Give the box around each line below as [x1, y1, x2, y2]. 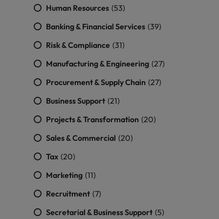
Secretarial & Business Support [46, 207, 154, 217]
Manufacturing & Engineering [46, 59, 151, 68]
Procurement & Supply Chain [46, 77, 147, 87]
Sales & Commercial [46, 133, 117, 143]
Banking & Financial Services [46, 22, 147, 31]
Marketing [46, 170, 84, 180]
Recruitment [46, 189, 91, 198]
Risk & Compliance [46, 40, 111, 50]
